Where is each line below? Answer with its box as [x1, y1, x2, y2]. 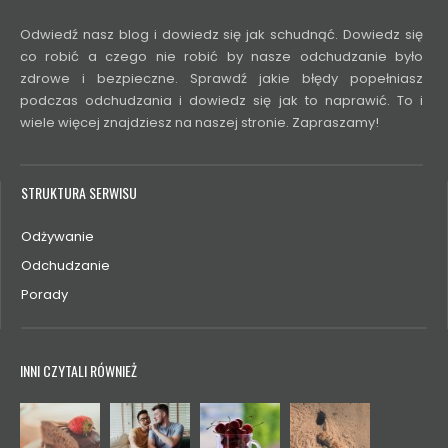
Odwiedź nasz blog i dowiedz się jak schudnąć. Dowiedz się [20, 24, 423, 44]
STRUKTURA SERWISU [21, 181, 137, 203]
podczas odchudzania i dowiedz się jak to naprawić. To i [20, 90, 423, 110]
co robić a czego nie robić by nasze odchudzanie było [20, 46, 423, 66]
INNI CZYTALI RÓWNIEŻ [20, 359, 137, 381]
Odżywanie [21, 226, 94, 246]
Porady [21, 284, 68, 304]
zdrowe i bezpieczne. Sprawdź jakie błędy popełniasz [20, 68, 423, 88]
